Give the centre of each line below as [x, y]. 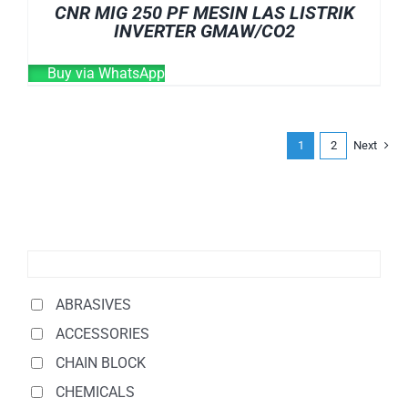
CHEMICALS [95, 392]
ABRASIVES [93, 304]
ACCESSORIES [102, 333]
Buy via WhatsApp [104, 73]
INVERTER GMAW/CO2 [204, 31]
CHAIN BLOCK [101, 362]
